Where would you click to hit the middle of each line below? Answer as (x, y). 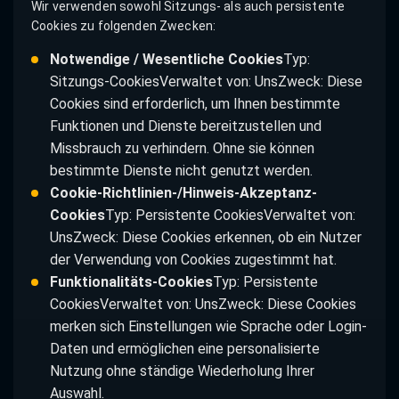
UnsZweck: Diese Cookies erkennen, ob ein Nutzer (205, 237)
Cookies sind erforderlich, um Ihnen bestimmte (195, 103)
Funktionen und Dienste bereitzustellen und (185, 126)
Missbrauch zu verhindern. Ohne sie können (182, 148)
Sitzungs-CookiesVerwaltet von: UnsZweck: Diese (206, 81)
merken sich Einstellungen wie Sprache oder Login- (208, 326)
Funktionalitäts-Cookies (131, 281)
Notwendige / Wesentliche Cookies (166, 59)
